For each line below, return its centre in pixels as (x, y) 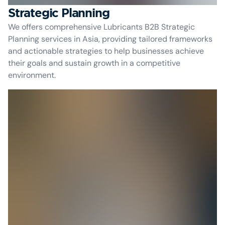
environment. (32, 75)
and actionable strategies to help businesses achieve (106, 51)
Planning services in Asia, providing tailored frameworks (110, 39)
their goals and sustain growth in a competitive (94, 63)
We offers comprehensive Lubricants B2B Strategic (101, 27)
